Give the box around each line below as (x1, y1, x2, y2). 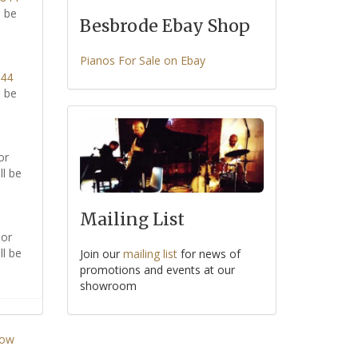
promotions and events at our (79, 261, 235, 277)
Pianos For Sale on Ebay (79, 53, 205, 69)
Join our (79, 245, 123, 261)
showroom (79, 277, 137, 293)
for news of (177, 245, 241, 261)
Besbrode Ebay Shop (79, 15, 250, 38)
